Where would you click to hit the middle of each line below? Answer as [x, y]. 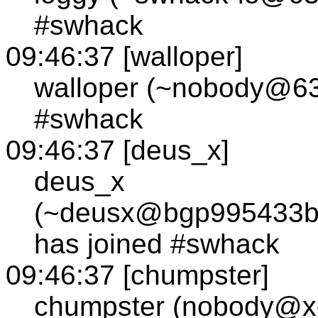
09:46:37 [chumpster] [137, 275]
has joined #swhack [157, 243]
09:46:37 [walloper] [124, 56]
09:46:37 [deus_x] [117, 150]
